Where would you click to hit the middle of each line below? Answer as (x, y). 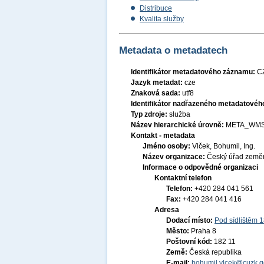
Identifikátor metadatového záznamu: (194, 72)
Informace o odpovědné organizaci (200, 167)
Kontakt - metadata (163, 136)
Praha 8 (204, 231)
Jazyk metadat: (158, 82)
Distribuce (156, 8)
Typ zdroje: (150, 114)
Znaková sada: (156, 93)
